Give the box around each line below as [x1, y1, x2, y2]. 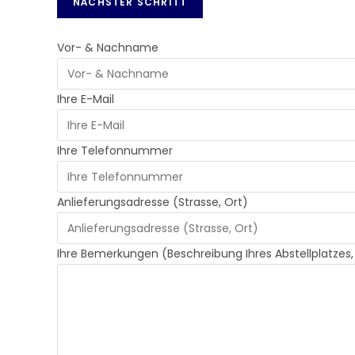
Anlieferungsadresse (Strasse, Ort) [57, 194, 248, 210]
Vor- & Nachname [57, 40, 158, 55]
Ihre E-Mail [57, 91, 114, 107]
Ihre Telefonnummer [57, 143, 173, 158]
